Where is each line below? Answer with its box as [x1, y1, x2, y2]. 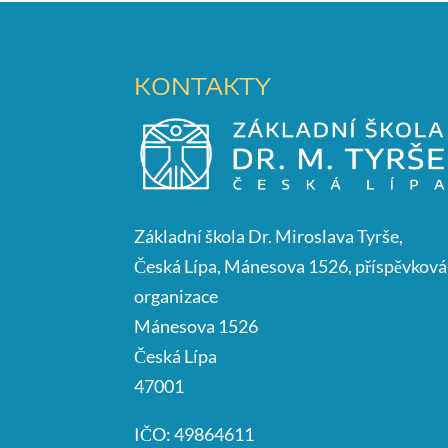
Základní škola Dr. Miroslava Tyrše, [134, 224, 404, 247]
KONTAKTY [134, 69, 272, 100]
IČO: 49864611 [134, 422, 255, 445]
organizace [134, 284, 219, 307]
